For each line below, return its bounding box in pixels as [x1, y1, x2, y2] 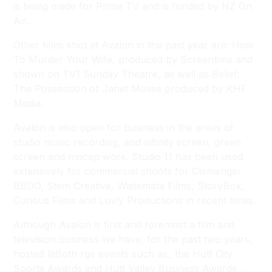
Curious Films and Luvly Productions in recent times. [13, 194, 256, 206]
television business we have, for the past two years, [13, 233, 253, 245]
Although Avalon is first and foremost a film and [13, 219, 235, 231]
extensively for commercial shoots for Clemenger [13, 165, 242, 177]
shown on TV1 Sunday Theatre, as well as [13, 68, 212, 80]
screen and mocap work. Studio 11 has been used [13, 151, 243, 163]
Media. [13, 97, 44, 109]
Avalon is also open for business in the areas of [13, 121, 234, 134]
